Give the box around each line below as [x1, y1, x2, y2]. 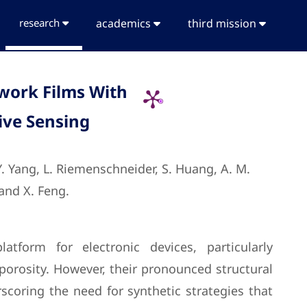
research [19, 16, 62, 29]
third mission [188, 16, 259, 31]
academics [96, 16, 153, 31]
